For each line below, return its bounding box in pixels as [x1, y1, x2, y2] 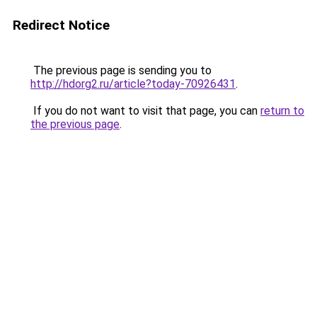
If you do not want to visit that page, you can [30, 104, 260, 117]
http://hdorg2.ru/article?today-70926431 [30, 77, 236, 91]
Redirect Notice [13, 17, 110, 33]
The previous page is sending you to [30, 64, 212, 77]
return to [260, 104, 304, 117]
